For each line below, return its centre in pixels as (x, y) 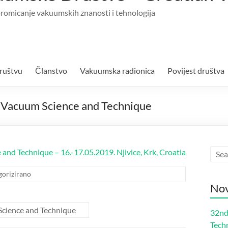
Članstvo (51, 70)
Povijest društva (196, 70)
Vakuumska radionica (117, 70)
